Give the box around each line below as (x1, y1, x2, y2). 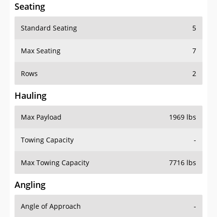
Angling (15, 179, 46, 191)
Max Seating (21, 46, 61, 56)
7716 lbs (169, 158, 196, 168)
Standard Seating (21, 23, 77, 33)
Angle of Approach (21, 201, 81, 211)
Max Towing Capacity (21, 158, 89, 168)
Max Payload (21, 112, 62, 122)
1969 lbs (169, 112, 196, 122)
